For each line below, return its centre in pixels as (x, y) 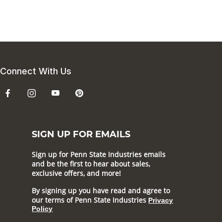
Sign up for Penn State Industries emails (99, 154)
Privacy (161, 200)
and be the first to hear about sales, (91, 164)
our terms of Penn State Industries (90, 200)
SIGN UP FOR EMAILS (81, 135)
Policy (42, 209)
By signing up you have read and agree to (101, 191)
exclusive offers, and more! (77, 173)
